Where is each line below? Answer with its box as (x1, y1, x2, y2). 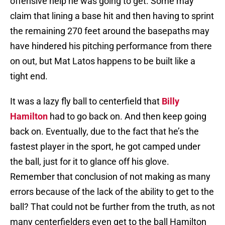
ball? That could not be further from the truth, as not (10, 201, 215, 212)
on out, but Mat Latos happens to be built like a (10, 56, 195, 67)
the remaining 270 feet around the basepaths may (10, 26, 209, 37)
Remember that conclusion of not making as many (10, 171, 210, 182)
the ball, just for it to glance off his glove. (10, 156, 169, 167)
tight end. (10, 71, 48, 82)
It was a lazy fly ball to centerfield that (10, 96, 162, 107)
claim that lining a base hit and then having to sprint (10, 11, 214, 22)
